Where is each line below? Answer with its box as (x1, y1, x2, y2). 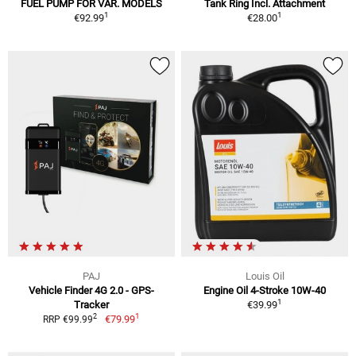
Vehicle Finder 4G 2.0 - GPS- (29, 284, 154, 296)
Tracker (74, 298, 109, 311)
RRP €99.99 (43, 313, 94, 325)
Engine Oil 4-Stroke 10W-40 (203, 284, 326, 296)
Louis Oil (245, 269, 284, 282)
